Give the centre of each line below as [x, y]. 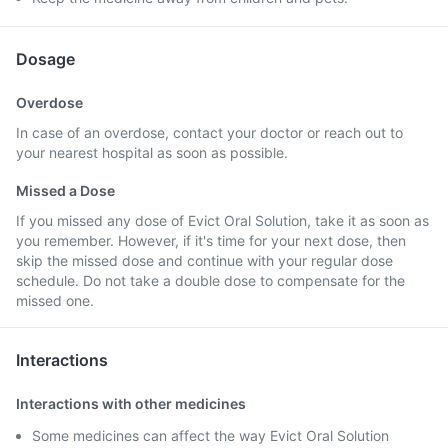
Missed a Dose [65, 190]
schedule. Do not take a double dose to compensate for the [210, 280]
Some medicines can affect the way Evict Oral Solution [210, 435]
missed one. [55, 300]
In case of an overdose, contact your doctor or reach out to [209, 132]
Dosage [45, 59]
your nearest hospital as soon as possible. [152, 152]
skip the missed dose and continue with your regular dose [204, 260]
